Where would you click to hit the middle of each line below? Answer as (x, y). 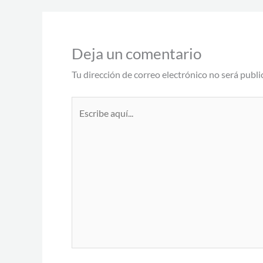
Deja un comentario (136, 54)
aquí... (82, 122)
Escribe (86, 105)
